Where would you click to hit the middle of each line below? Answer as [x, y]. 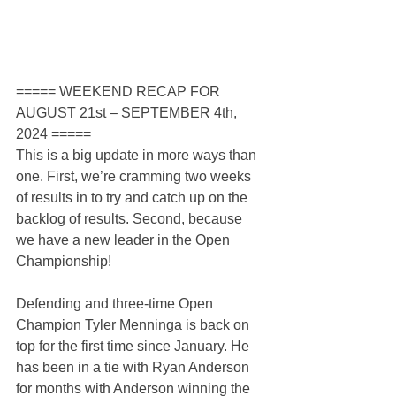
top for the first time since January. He [134, 346]
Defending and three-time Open [116, 304]
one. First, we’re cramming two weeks [135, 177]
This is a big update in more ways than [138, 156]
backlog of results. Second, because [131, 219]
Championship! [64, 262]
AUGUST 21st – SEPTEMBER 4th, [128, 113]
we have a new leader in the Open [125, 240]
